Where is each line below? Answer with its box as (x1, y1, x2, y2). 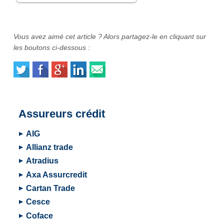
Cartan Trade (26, 184, 75, 193)
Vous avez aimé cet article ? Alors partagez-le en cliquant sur (13, 32, 206, 41)
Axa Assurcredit (26, 170, 87, 179)
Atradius (26, 156, 58, 165)
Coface (26, 211, 53, 220)
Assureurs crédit (18, 107, 105, 120)
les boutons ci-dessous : (13, 43, 90, 52)
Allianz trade (26, 142, 73, 151)
